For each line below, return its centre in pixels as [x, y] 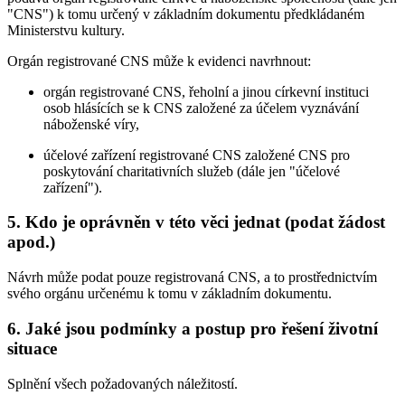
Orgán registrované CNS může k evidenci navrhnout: [159, 61]
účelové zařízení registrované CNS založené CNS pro [197, 155]
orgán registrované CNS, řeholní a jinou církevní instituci [206, 91]
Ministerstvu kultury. [66, 30]
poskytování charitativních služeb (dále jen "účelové [192, 171]
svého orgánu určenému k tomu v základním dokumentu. [170, 294]
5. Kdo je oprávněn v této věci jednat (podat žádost [196, 222]
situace [32, 348]
